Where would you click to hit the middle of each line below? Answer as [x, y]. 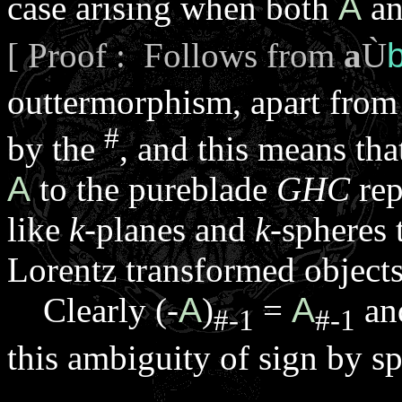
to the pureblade [153, 189]
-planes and [170, 230]
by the [56, 149]
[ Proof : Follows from [175, 55]
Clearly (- [93, 310]
